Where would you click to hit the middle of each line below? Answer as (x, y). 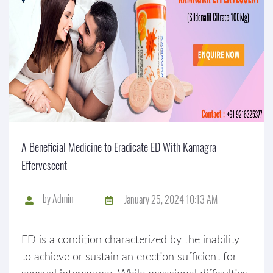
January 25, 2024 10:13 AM (171, 199)
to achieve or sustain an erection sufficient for (129, 257)
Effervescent (44, 165)
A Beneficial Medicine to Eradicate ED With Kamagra (119, 147)
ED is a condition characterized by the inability (130, 240)
